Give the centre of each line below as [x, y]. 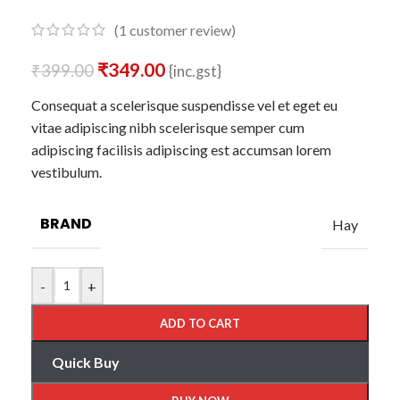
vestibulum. [67, 172]
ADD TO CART [200, 324]
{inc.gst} [195, 72]
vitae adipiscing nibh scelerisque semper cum [168, 128]
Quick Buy [85, 362]
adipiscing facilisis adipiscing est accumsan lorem [181, 150]
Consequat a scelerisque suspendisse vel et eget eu [184, 105]
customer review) [181, 30]
